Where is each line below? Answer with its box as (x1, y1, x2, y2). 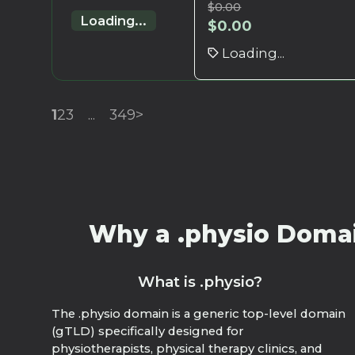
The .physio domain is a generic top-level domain (52, 307, 346, 322)
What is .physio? (138, 273, 263, 292)
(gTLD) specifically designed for (52, 324, 245, 339)
